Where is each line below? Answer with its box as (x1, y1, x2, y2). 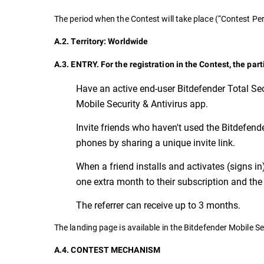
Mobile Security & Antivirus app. (76, 97, 208, 110)
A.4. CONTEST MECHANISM (54, 245, 160, 255)
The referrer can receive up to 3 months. (76, 199, 240, 211)
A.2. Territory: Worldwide (54, 37, 148, 46)
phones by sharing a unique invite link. (76, 136, 235, 148)
